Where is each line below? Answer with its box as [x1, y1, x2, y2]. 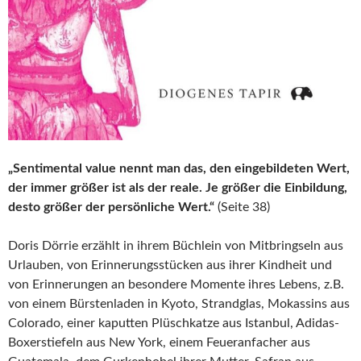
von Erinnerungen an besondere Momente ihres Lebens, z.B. [8, 278, 344, 292]
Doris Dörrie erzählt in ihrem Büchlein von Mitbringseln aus [8, 239, 343, 253]
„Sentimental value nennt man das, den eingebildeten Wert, [8, 162, 350, 176]
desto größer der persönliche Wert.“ [8, 201, 214, 214]
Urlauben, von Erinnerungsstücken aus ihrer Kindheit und [8, 259, 332, 272]
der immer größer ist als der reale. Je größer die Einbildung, [8, 181, 347, 195]
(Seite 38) [214, 201, 270, 214]
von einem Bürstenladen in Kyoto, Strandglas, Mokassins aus [8, 297, 350, 311]
